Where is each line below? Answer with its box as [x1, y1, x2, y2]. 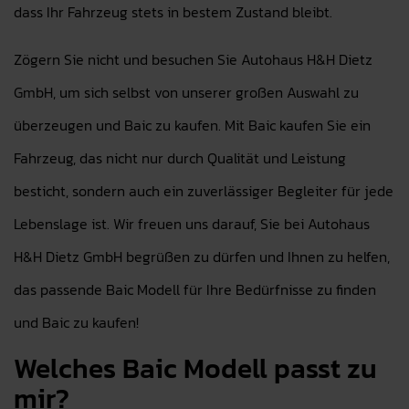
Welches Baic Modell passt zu [14, 348, 377, 389]
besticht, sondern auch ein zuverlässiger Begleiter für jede [14, 180, 393, 202]
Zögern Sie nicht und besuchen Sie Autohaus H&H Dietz [14, 48, 372, 70]
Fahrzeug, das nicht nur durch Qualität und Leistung [14, 147, 346, 169]
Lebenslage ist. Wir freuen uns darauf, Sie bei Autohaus [14, 213, 370, 235]
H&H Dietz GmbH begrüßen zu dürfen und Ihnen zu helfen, [14, 246, 390, 267]
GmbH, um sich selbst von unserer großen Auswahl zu [14, 81, 359, 103]
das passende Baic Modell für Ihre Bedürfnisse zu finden [14, 278, 376, 300]
